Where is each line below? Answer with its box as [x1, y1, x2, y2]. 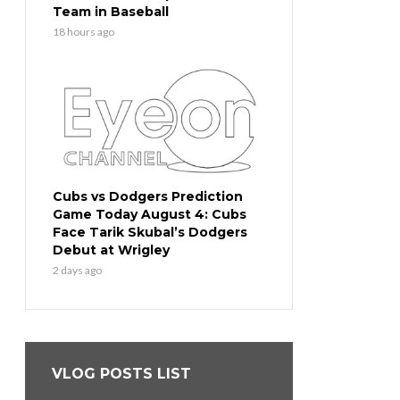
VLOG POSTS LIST [52, 365, 191, 383]
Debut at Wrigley [53, 242, 170, 259]
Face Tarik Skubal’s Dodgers [53, 224, 247, 241]
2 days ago [53, 263, 102, 278]
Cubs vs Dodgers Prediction [53, 188, 243, 205]
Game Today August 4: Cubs [53, 206, 246, 223]
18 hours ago [53, 25, 114, 39]
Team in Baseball [53, 4, 169, 21]
